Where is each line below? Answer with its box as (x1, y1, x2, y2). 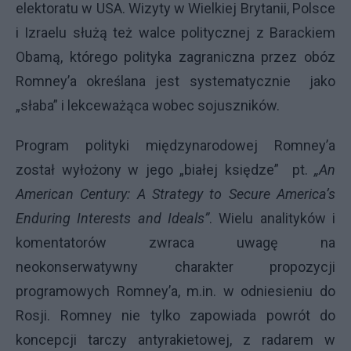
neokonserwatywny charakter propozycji (16, 258, 335, 275)
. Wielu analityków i (209, 209, 335, 226)
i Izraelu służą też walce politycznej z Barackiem (16, 24, 335, 41)
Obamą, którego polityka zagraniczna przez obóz (16, 48, 335, 65)
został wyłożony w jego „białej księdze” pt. (16, 161, 314, 178)
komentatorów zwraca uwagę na (16, 233, 335, 251)
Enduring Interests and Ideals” (16, 209, 209, 226)
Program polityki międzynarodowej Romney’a (16, 136, 335, 154)
